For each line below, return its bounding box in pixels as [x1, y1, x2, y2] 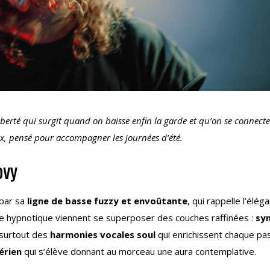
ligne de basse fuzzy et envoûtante [27, 195, 187, 207]
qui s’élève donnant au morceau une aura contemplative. [22, 245, 256, 258]
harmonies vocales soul [50, 228, 155, 241]
